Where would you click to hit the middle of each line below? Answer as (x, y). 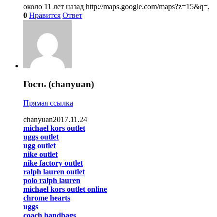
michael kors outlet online (65, 189)
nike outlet (40, 155)
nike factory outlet (53, 163)
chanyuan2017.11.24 (55, 120)
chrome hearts (47, 198)
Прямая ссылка (48, 103)
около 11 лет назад (54, 6)
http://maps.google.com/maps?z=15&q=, (148, 6)
